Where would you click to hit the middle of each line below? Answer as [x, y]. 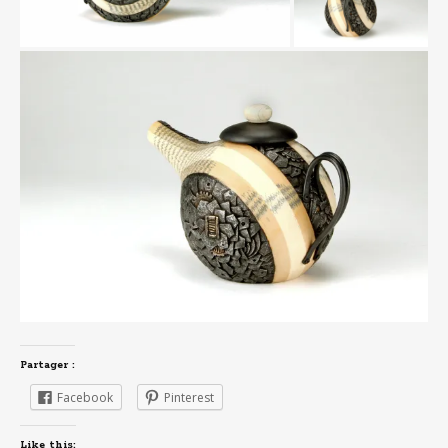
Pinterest [189, 397]
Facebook [85, 397]
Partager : [47, 364]
